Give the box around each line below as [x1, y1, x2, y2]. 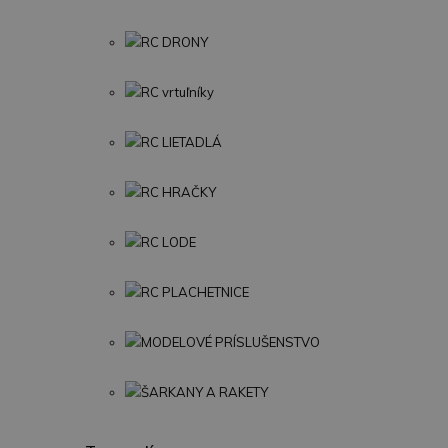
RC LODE [141, 234, 196, 250]
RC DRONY [141, 34, 208, 50]
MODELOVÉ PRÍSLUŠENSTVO [141, 334, 320, 350]
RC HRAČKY [141, 184, 216, 200]
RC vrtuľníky [141, 84, 214, 100]
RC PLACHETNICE [141, 284, 249, 300]
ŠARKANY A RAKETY [141, 384, 268, 400]
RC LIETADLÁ [141, 134, 222, 150]
